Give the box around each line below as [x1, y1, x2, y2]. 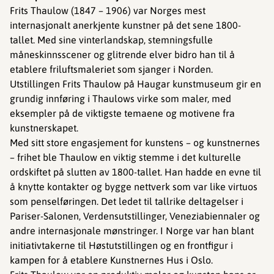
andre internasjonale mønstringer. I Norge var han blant [10, 225, 254, 236]
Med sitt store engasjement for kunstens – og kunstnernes [10, 137, 260, 148]
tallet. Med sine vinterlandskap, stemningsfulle [10, 34, 213, 45]
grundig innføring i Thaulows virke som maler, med [10, 93, 231, 104]
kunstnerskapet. [10, 122, 81, 133]
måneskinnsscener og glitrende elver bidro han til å [10, 49, 235, 60]
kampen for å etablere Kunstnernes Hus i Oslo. [10, 254, 213, 265]
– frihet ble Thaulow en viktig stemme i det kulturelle [10, 152, 241, 163]
